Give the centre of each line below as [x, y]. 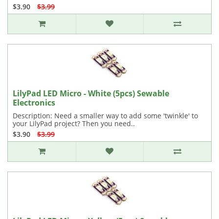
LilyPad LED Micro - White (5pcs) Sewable [91, 93]
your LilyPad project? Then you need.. [74, 123]
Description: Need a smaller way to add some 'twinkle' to [105, 116]
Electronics [34, 103]
